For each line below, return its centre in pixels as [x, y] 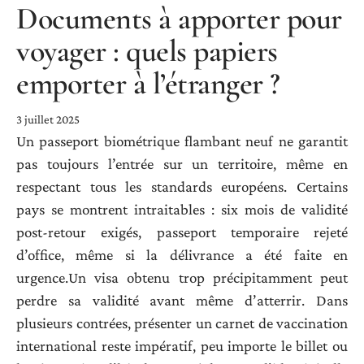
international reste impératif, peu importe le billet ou [182, 345]
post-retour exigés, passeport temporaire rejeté [182, 232]
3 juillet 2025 [48, 119]
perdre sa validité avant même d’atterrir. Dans [182, 300]
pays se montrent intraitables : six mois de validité [182, 209]
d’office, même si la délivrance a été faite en [182, 254]
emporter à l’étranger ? [148, 83]
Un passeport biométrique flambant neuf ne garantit [182, 141]
